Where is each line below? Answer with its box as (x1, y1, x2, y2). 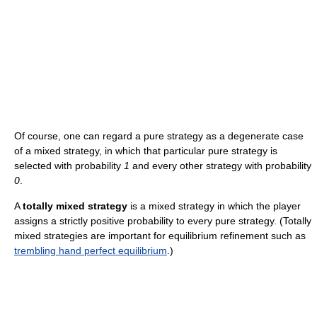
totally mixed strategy (23, 200, 127, 212)
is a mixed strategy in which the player (127, 200, 301, 212)
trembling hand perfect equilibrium (14, 245, 167, 256)
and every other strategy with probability (129, 160, 311, 171)
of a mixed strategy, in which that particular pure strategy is (14, 145, 277, 156)
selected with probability (14, 160, 124, 171)
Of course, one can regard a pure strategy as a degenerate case (14, 130, 304, 142)
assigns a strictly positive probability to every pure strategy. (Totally (14, 215, 311, 226)
